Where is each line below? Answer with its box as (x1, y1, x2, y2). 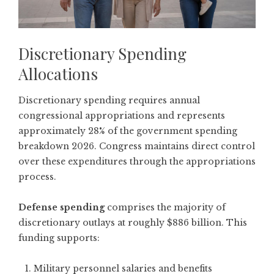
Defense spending (18, 201, 105, 213)
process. (18, 171, 56, 182)
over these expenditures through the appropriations (18, 155, 256, 167)
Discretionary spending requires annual (18, 94, 200, 106)
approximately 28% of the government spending (18, 125, 237, 136)
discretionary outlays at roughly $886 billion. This (18, 217, 247, 228)
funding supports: (18, 232, 100, 243)
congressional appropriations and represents (18, 109, 225, 121)
